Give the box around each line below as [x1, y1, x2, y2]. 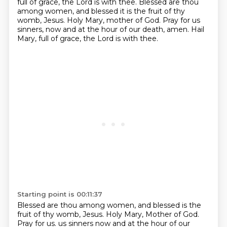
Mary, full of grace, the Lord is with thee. [17, 34, 158, 43]
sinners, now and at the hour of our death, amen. [17, 25, 191, 34]
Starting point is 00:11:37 [17, 190, 102, 198]
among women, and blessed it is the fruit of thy [17, 7, 185, 16]
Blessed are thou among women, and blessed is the [17, 201, 201, 210]
